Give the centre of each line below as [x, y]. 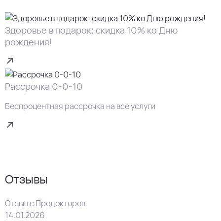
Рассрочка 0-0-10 [44, 86]
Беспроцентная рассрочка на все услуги [80, 106]
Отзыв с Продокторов [45, 203]
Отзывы [26, 179]
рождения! [29, 42]
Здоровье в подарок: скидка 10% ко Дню [91, 30]
